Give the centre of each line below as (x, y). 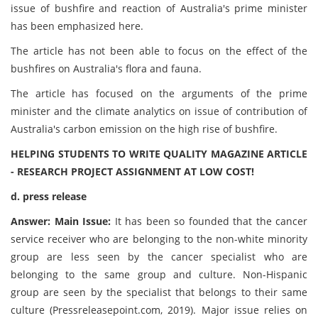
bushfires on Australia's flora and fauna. (106, 68)
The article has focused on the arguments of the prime (159, 93)
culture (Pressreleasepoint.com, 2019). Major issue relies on (159, 310)
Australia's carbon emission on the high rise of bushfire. (144, 129)
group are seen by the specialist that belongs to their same (159, 292)
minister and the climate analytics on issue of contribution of (159, 111)
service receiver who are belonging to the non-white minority (159, 239)
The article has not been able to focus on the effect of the (159, 51)
